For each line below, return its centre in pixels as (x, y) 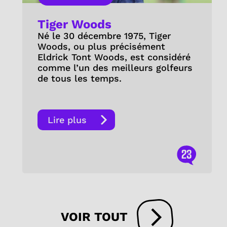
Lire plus (67, 120)
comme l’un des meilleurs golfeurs (115, 67)
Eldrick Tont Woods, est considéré (114, 57)
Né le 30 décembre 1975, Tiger (104, 35)
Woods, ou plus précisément (101, 46)
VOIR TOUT (94, 217)
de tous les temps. (81, 78)
